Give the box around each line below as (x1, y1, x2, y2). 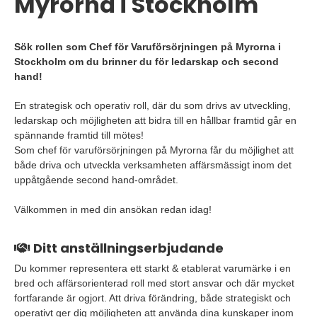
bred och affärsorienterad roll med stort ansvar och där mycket (14, 277, 294, 289)
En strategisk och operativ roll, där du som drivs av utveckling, (14, 100, 291, 111)
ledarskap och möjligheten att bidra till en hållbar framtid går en (14, 115, 296, 126)
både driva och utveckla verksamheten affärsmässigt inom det (14, 159, 292, 171)
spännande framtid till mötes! (14, 129, 144, 141)
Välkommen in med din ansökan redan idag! (14, 204, 212, 215)
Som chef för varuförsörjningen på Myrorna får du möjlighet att (14, 144, 294, 156)
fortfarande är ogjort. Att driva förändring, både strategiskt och (14, 292, 291, 304)
